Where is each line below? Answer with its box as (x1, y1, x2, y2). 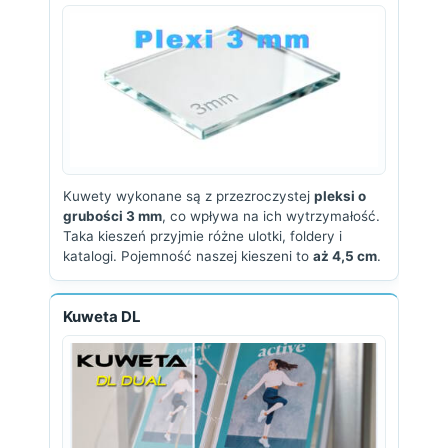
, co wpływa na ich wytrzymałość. (162, 208, 380, 224)
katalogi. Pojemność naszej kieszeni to (63, 248, 313, 264)
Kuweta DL (63, 307, 141, 326)
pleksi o (314, 188, 366, 204)
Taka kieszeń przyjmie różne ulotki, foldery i (63, 228, 342, 244)
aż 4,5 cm (313, 248, 377, 264)
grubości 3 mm (63, 208, 162, 224)
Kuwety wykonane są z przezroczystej (63, 188, 314, 204)
